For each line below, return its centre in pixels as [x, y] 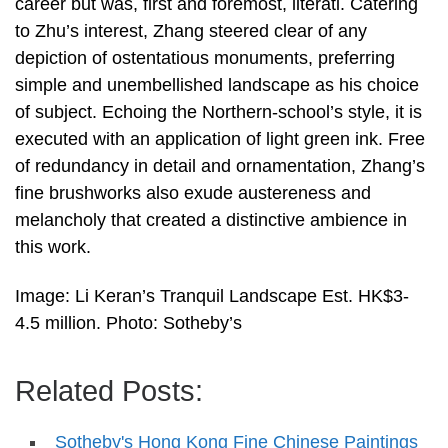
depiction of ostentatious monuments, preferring [205, 57]
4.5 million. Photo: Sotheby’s [128, 323]
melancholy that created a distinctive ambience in [211, 219]
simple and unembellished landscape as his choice [217, 84]
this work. [53, 246]
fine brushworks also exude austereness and [193, 192]
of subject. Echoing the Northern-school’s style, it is [218, 111]
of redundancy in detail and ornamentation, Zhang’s [220, 165]
